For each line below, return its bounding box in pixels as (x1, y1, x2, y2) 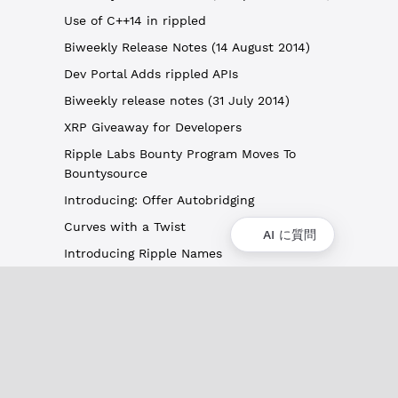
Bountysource (64, 166, 147, 180)
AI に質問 (263, 227, 316, 242)
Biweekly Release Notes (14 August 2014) (64, 40, 310, 54)
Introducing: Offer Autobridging (64, 193, 254, 207)
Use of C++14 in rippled (64, 13, 206, 28)
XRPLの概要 (165, 312, 233, 326)
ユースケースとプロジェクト (118, 345, 280, 359)
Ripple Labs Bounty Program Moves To (64, 147, 296, 161)
